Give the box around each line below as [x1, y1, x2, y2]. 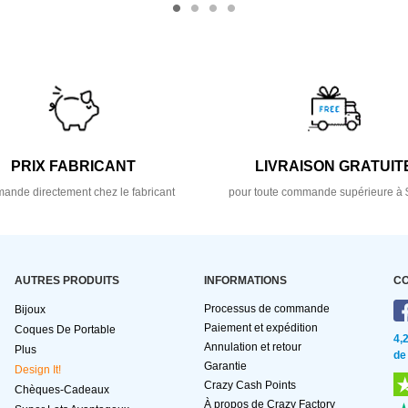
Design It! [15, 363, 61, 377]
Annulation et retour [204, 341, 301, 354]
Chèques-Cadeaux [15, 383, 109, 397]
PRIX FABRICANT [11, 158, 137, 175]
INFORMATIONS [204, 274, 287, 288]
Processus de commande [204, 302, 330, 316]
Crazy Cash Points [204, 379, 296, 393]
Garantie [204, 360, 247, 373]
